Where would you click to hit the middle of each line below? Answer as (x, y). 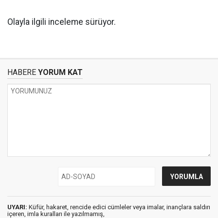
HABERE (22, 73)
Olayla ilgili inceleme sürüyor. (62, 22)
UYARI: (17, 207)
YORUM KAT (59, 73)
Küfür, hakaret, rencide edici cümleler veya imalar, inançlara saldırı (119, 207)
